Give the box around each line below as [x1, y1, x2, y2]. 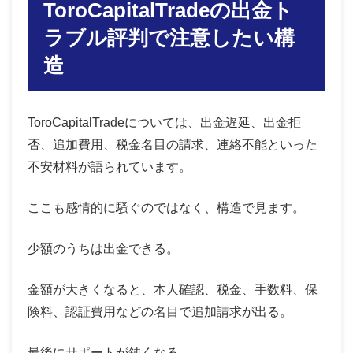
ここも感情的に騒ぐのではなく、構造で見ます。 [28, 200, 305, 214]
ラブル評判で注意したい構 [43, 27, 295, 50]
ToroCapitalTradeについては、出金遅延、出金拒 [28, 115, 301, 129]
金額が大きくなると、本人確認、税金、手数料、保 [28, 282, 318, 296]
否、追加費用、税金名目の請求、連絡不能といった [28, 137, 318, 151]
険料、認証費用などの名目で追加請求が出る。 [28, 304, 292, 318]
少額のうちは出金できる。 [28, 241, 179, 255]
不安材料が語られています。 [28, 159, 191, 173]
